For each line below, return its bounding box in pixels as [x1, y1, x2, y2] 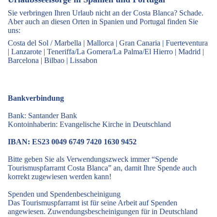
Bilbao [44, 56, 64, 64]
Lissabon [70, 56, 97, 64]
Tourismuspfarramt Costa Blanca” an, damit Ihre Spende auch [8, 163, 197, 172]
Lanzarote [11, 47, 42, 56]
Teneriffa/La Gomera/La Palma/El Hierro [47, 47, 173, 56]
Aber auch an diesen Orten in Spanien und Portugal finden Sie [8, 17, 198, 26]
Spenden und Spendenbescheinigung [8, 189, 121, 198]
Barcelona [8, 56, 39, 64]
